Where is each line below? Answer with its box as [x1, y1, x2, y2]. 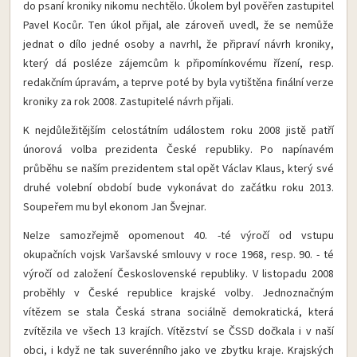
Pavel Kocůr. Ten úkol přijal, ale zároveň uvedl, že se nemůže [23, 18, 334, 33]
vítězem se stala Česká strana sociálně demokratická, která [23, 304, 334, 320]
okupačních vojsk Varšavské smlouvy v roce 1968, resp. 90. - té [23, 247, 334, 263]
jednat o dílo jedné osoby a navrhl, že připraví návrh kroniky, [23, 37, 334, 53]
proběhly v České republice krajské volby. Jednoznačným [23, 285, 334, 301]
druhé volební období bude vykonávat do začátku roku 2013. [23, 180, 334, 196]
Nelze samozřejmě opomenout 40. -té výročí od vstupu [23, 228, 334, 244]
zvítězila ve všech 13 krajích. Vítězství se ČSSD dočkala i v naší [23, 324, 334, 339]
